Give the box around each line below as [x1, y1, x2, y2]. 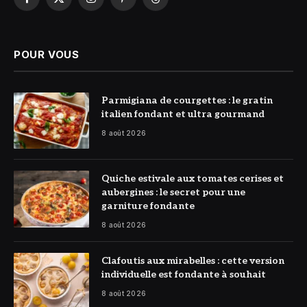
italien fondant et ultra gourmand [101, 108, 265, 120]
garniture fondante [101, 200, 195, 212]
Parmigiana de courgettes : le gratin [101, 94, 273, 106]
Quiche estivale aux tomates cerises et [101, 173, 284, 185]
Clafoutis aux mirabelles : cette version [101, 255, 284, 267]
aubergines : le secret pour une [101, 186, 245, 199]
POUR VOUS [14, 47, 79, 61]
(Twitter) [58, 12, 99, 25]
